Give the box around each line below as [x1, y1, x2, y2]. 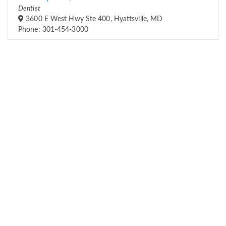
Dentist [18, 5, 40, 13]
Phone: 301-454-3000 [18, 26, 88, 34]
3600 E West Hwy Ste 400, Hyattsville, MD [24, 16, 163, 23]
